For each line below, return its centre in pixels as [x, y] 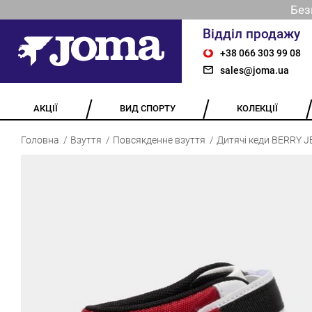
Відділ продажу [251, 34]
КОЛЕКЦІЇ [258, 108]
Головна [40, 140]
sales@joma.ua [254, 70]
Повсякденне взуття [159, 140]
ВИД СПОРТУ [148, 108]
